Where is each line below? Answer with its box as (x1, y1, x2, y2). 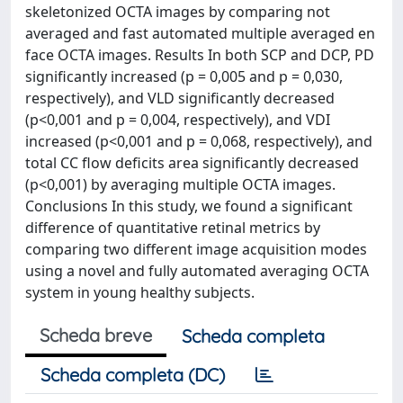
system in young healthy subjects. (25, 282, 255, 302)
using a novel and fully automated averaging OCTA (25, 260, 369, 281)
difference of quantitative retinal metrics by (25, 217, 320, 237)
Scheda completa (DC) (40, 363, 225, 386)
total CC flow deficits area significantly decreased (25, 152, 359, 173)
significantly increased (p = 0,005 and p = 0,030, (25, 66, 343, 86)
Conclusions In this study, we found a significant (25, 195, 353, 216)
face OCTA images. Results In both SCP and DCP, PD (25, 44, 374, 65)
